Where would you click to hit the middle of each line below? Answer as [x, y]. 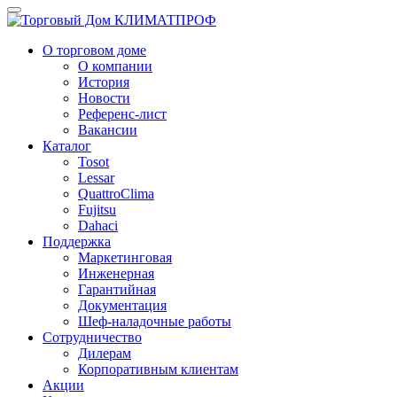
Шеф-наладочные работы [155, 321]
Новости [104, 98]
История [104, 82]
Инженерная [116, 273]
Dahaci [98, 226]
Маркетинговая [125, 257]
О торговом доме [94, 50]
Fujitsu [97, 210]
